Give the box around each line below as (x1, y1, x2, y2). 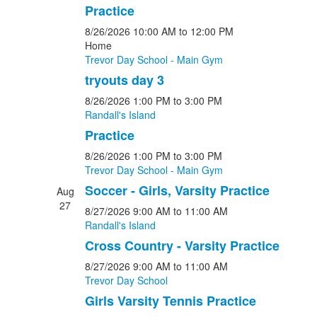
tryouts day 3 (84, 71, 164, 89)
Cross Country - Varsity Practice (84, 236, 279, 255)
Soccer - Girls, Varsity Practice (84, 181, 270, 200)
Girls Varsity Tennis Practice (84, 292, 256, 310)
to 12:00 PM (178, 24, 234, 38)
